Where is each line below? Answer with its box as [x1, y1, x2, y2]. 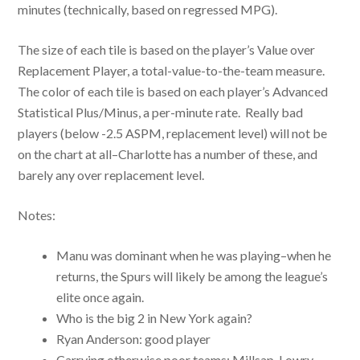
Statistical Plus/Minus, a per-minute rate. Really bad [18, 104, 304, 120]
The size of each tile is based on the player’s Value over [18, 42, 316, 57]
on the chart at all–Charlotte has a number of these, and [18, 146, 318, 162]
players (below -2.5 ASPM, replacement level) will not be [18, 125, 328, 141]
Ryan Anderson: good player [56, 331, 211, 346]
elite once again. [56, 289, 145, 305]
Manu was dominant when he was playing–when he [56, 247, 332, 263]
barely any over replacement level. [18, 167, 205, 182]
